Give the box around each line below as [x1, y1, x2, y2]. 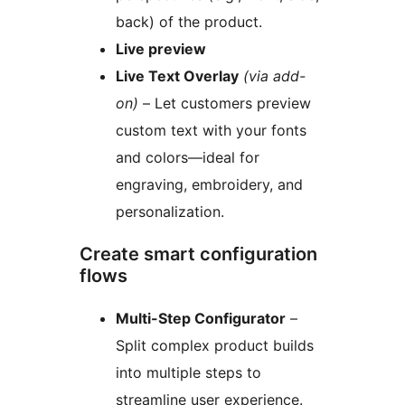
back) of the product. [116, 13, 262, 32]
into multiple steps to [116, 363, 261, 382]
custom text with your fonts [116, 121, 306, 140]
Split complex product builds [116, 336, 314, 355]
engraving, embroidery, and [116, 175, 303, 194]
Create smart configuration [80, 243, 317, 266]
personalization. [116, 202, 224, 221]
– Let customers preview [138, 94, 311, 113]
